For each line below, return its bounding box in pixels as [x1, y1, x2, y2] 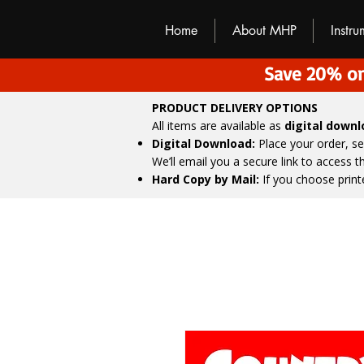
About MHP [232, 22, 297, 39]
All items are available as [152, 118, 284, 133]
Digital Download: [152, 136, 258, 151]
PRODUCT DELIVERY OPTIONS [152, 100, 318, 115]
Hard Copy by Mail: [152, 171, 262, 187]
